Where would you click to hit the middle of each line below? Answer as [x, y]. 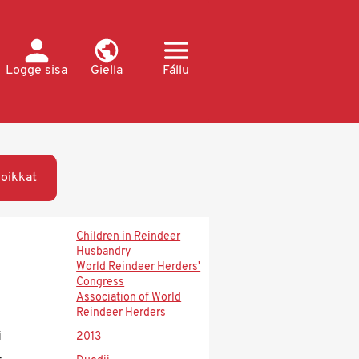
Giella [106, 71]
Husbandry [104, 252]
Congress [101, 282]
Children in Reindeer [129, 237]
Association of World [129, 298]
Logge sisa [36, 71]
